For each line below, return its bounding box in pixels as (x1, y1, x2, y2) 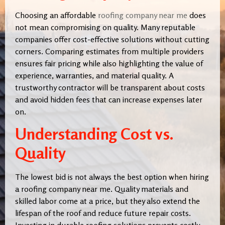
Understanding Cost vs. (15, 124, 173, 144)
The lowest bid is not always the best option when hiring (15, 172, 209, 182)
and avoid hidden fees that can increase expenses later (15, 94, 202, 104)
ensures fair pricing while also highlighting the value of (15, 58, 203, 68)
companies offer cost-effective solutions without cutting (15, 34, 209, 44)
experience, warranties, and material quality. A (15, 70, 174, 80)
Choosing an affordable (15, 10, 98, 20)
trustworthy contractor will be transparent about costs (15, 82, 205, 92)
